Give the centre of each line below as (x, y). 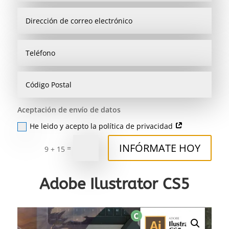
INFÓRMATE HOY (160, 148)
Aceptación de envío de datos (69, 110)
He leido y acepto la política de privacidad (102, 126)
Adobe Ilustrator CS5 (114, 184)
